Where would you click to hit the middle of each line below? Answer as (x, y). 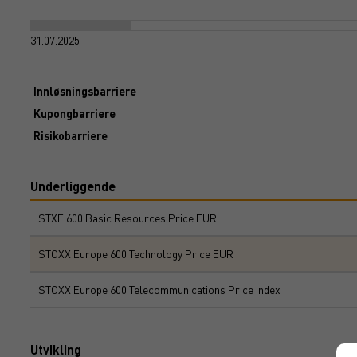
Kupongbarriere (75, 113)
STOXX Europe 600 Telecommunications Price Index (159, 289)
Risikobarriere (71, 135)
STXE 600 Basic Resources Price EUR (127, 218)
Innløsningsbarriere (85, 91)
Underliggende (73, 186)
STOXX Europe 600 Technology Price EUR (136, 253)
